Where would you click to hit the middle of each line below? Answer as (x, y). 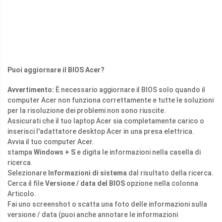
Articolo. (22, 194)
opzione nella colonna (162, 184)
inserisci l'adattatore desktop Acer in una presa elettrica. (101, 132)
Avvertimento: (31, 90)
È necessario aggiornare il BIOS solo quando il (130, 90)
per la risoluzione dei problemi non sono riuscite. (87, 111)
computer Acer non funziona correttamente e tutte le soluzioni (111, 100)
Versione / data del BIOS (85, 184)
